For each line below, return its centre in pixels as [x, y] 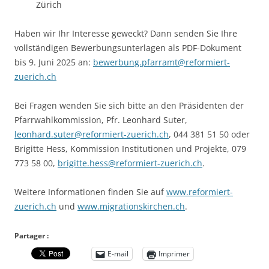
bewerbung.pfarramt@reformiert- [162, 62]
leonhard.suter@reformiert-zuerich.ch [92, 134]
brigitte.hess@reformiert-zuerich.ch [130, 163]
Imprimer [174, 254]
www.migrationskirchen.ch [131, 206]
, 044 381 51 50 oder [209, 134]
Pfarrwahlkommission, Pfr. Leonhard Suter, [101, 120]
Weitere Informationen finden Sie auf [90, 192]
